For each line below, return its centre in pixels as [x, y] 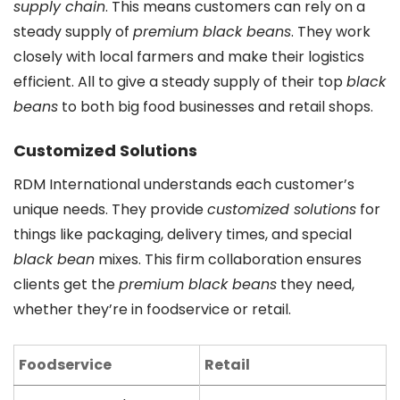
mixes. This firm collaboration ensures [228, 259]
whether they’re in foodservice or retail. [152, 309]
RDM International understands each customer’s [184, 184]
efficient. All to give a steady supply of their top [180, 81]
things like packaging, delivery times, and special [183, 234]
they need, [316, 284]
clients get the [66, 284]
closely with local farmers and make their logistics [189, 56]
